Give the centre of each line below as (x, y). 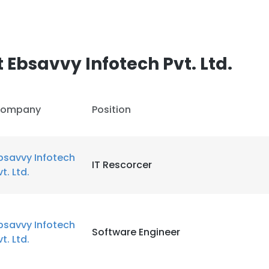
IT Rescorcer (122, 165)
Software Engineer (136, 232)
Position (111, 110)
